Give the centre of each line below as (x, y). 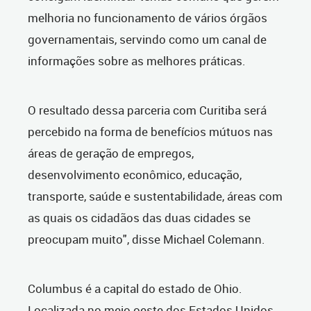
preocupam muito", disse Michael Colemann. (146, 239)
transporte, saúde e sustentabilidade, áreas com (155, 196)
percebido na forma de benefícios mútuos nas (150, 132)
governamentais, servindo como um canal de (147, 40)
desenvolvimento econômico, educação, (135, 175)
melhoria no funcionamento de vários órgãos (148, 18)
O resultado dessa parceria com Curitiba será (147, 110)
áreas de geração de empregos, (111, 153)
